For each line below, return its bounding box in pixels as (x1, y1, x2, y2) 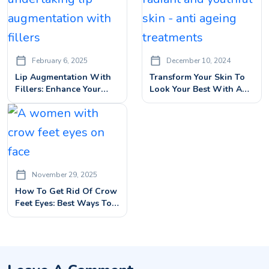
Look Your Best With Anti (150, 83, 253, 95)
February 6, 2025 (32, 56, 88, 65)
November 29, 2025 (32, 170, 97, 180)
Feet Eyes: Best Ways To (15, 198, 112, 209)
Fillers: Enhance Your (15, 83, 101, 95)
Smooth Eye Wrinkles (15, 210, 103, 221)
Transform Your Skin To (150, 71, 245, 83)
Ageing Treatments (150, 95, 227, 107)
